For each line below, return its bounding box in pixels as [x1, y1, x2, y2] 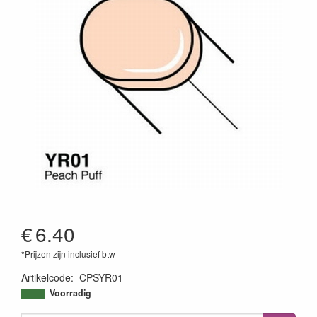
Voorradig [50, 287, 91, 299]
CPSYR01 [79, 270, 123, 284]
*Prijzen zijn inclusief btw [21, 248, 115, 260]
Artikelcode [21, 270, 71, 284]
